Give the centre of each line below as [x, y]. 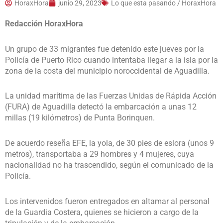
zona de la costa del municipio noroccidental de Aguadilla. [107, 71]
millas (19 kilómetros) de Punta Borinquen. [80, 118]
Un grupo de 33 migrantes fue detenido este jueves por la [105, 49]
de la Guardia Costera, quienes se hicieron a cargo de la [102, 212]
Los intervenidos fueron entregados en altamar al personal [107, 201]
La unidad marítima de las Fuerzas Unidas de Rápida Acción [111, 96]
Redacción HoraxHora [44, 23]
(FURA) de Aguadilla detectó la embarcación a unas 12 [101, 107]
